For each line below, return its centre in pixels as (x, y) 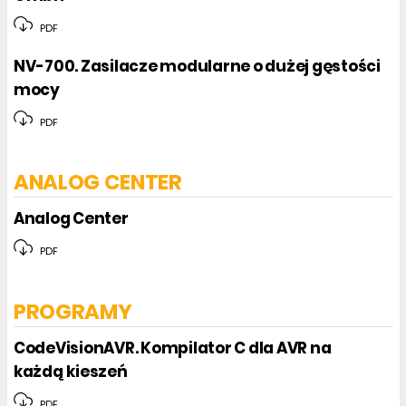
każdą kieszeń (71, 371)
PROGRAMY (73, 311)
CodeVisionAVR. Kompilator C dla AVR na (173, 348)
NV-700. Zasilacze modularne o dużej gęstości (197, 67)
